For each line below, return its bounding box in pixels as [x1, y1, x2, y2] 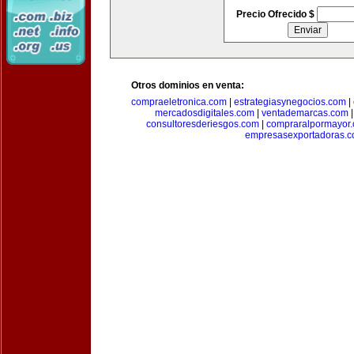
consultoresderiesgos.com [146, 119, 259, 130]
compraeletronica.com [131, 96, 227, 107]
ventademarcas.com [261, 107, 348, 119]
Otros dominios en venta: [131, 80, 244, 91]
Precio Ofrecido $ [235, 9, 317, 20]
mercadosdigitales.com [154, 107, 254, 119]
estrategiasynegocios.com [234, 96, 346, 107]
